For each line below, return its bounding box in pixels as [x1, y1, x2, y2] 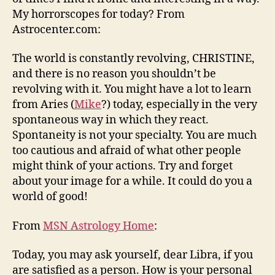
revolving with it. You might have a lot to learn [12, 82, 252, 96]
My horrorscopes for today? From [12, 7, 185, 21]
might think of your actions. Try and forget [12, 159, 233, 173]
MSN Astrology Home [43, 219, 154, 233]
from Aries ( [12, 98, 74, 112]
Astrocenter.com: [12, 22, 101, 37]
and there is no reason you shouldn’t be [12, 67, 216, 81]
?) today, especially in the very [101, 98, 257, 112]
